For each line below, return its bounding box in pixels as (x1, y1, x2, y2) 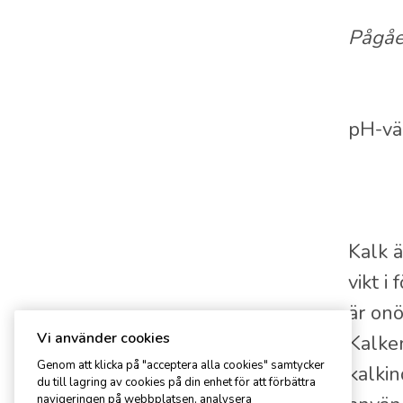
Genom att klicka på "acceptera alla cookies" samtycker (37, 357, 325, 374)
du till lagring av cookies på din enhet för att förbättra (37, 374, 316, 391)
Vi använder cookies (37, 328, 170, 349)
